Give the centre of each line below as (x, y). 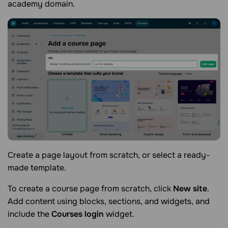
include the (30, 214)
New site (190, 189)
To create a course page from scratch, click (90, 189)
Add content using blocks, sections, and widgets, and (109, 202)
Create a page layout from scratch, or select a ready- (109, 155)
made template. (37, 168)
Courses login (78, 214)
